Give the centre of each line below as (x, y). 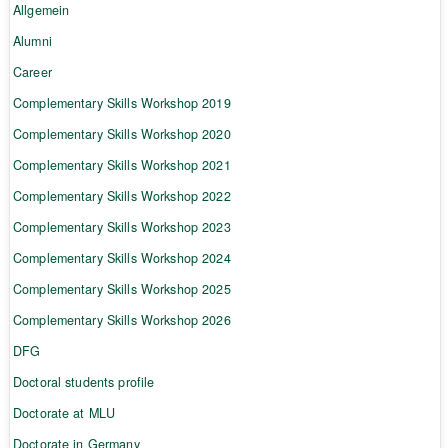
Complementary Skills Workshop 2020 (121, 133)
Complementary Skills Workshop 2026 (121, 319)
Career (32, 71)
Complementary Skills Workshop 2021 (121, 164)
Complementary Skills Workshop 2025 (121, 288)
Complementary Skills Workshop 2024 (121, 257)
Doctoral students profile (83, 381)
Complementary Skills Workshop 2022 (121, 195)
